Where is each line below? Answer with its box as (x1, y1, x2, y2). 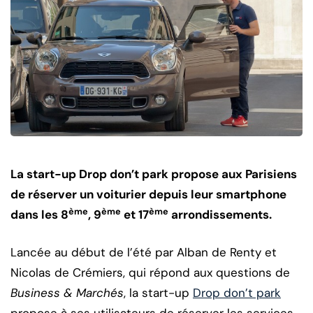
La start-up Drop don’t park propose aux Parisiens (10, 166, 297, 182)
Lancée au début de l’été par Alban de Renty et (10, 245, 277, 261)
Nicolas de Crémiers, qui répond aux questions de (10, 265, 290, 281)
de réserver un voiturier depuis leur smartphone (10, 187, 286, 203)
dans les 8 (10, 207, 68, 223)
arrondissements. (168, 207, 272, 223)
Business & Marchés (10, 285, 124, 301)
